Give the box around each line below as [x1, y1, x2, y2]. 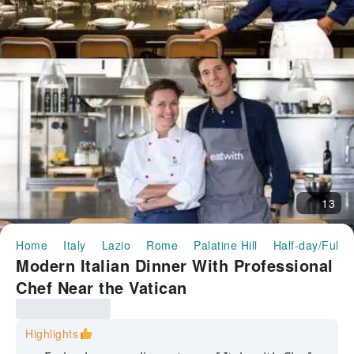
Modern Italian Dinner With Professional [16, 254, 333, 277]
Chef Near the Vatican [16, 276, 187, 299]
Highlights [25, 326, 78, 341]
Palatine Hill [194, 237, 258, 253]
